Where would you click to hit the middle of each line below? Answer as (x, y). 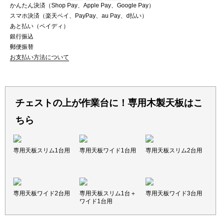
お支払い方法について (39, 57)
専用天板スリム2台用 (174, 151)
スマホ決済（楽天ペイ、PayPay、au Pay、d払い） (79, 16)
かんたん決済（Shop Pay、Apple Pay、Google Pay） (82, 5)
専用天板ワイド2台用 (42, 194)
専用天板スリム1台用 (42, 151)
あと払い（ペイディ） (39, 26)
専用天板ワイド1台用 (108, 151)
